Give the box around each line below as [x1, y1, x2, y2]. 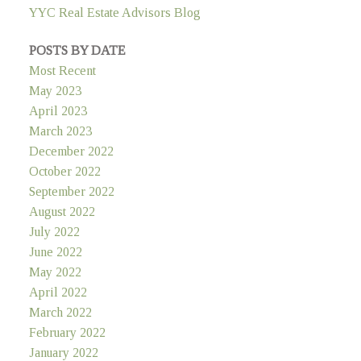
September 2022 [28, 185, 114, 199]
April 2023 [28, 104, 87, 118]
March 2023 [28, 124, 92, 139]
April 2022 [28, 285, 87, 300]
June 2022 [28, 245, 82, 259]
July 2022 [28, 225, 80, 239]
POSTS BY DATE [28, 44, 126, 58]
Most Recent [28, 64, 96, 78]
